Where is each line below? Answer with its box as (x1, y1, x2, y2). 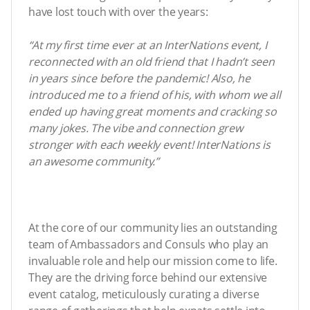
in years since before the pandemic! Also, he (28, 71, 250, 86)
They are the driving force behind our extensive (28, 270, 268, 286)
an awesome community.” (28, 154, 159, 170)
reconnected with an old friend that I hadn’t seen (28, 54, 275, 70)
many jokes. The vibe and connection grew (28, 120, 243, 136)
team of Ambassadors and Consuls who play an (28, 237, 269, 253)
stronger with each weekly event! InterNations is (28, 137, 271, 153)
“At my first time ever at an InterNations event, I (28, 37, 267, 53)
